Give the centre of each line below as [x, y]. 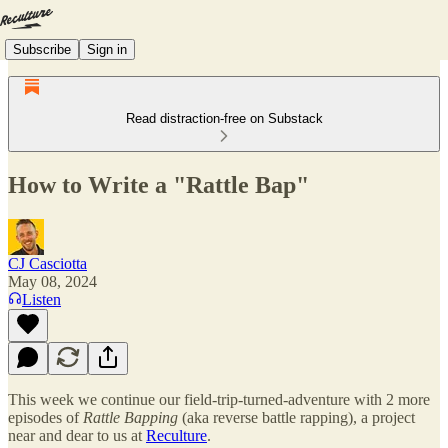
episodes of [45, 417]
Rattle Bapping [130, 417]
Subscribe [42, 49]
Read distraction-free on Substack [224, 118]
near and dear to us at [77, 435]
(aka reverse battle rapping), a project [296, 417]
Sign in [107, 49]
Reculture [176, 435]
